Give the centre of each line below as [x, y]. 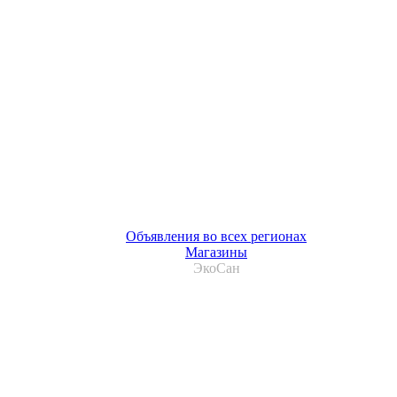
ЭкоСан [216, 268]
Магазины [216, 252]
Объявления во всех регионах [216, 236]
